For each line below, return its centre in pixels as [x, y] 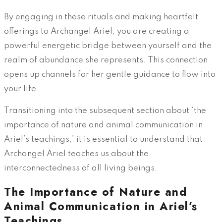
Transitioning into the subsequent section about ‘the [105, 111]
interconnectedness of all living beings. [81, 168]
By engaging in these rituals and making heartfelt [101, 17]
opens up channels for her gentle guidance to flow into [110, 75]
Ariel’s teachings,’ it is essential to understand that [103, 140]
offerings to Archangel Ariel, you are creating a [97, 32]
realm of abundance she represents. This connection [106, 60]
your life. [22, 89]
